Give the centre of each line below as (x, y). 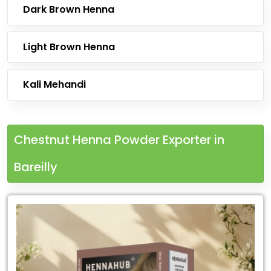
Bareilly (36, 167)
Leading (28, 205)
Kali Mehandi (54, 84)
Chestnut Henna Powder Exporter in (119, 140)
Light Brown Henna (69, 47)
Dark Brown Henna (69, 9)
